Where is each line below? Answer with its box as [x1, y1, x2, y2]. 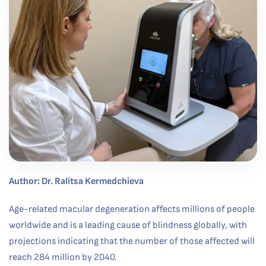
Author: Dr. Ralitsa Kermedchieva [9, 176, 144, 187]
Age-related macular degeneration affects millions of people [9, 204, 255, 215]
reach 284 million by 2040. [9, 252, 117, 263]
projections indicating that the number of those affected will [9, 236, 255, 247]
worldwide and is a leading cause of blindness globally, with [9, 220, 247, 231]
